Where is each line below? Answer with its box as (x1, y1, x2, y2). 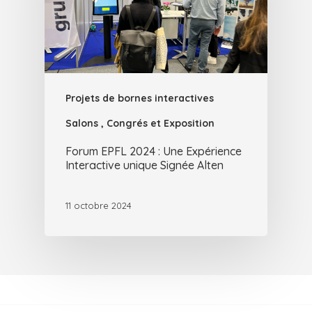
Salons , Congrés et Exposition (65, 117, 214, 130)
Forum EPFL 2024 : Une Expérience (65, 144, 242, 159)
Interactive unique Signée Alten (65, 158, 224, 173)
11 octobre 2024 (65, 199, 132, 211)
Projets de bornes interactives (65, 92, 214, 105)
